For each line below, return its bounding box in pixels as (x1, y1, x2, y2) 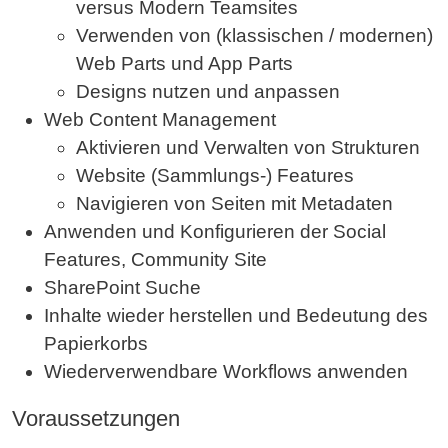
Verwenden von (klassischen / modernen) (76, 25, 433, 46)
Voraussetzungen (12, 406, 180, 431)
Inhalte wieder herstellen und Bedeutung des (44, 305, 428, 326)
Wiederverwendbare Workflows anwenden (44, 361, 408, 382)
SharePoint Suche (44, 277, 201, 298)
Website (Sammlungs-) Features (76, 165, 354, 186)
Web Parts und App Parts (76, 53, 293, 74)
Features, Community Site (44, 249, 267, 270)
